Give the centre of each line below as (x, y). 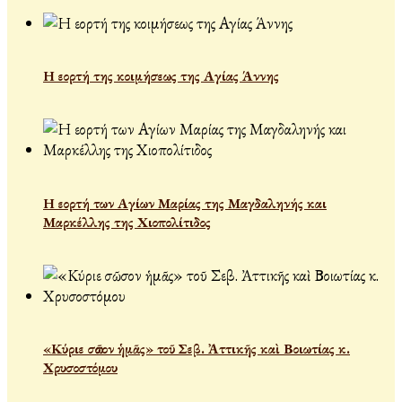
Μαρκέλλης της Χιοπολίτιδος (127, 222)
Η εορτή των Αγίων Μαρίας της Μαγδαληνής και (185, 203)
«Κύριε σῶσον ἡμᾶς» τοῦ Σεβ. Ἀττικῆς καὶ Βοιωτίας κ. (197, 349)
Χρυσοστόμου (80, 368)
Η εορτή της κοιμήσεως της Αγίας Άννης (161, 76)
